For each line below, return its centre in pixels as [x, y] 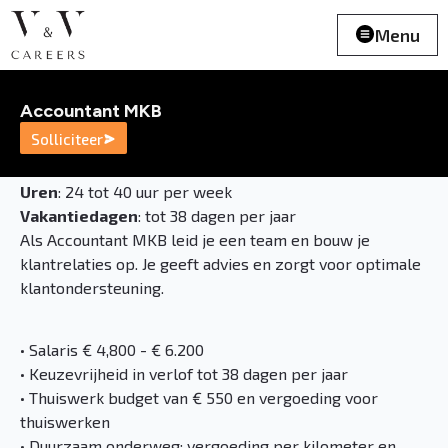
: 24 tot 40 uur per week [145, 191]
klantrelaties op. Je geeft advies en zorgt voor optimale [220, 263]
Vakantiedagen [79, 215]
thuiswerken [65, 421]
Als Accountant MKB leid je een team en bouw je [195, 239]
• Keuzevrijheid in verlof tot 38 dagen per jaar [184, 373]
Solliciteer [67, 139]
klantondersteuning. [92, 287]
